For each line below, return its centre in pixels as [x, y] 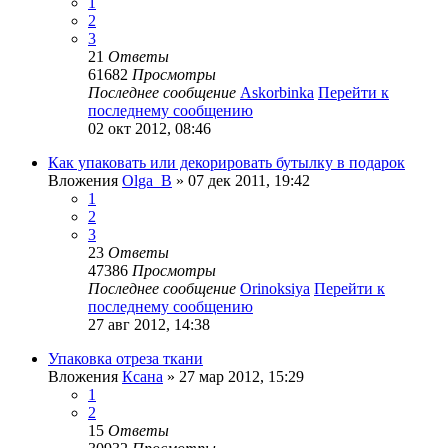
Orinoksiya [275, 289]
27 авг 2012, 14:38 [149, 325]
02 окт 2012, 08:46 [149, 129]
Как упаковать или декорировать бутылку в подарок [226, 163]
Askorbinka [277, 93]
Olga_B [147, 181]
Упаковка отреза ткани [125, 359]
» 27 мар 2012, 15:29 [233, 377]
